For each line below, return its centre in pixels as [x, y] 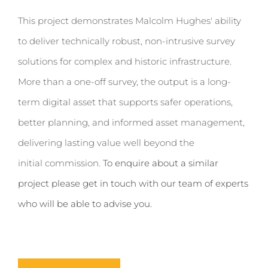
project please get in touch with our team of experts [133, 183]
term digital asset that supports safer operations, [125, 102]
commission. [71, 163]
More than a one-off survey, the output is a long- [124, 82]
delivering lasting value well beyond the [106, 143]
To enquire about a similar [159, 163]
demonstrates [102, 21]
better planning [53, 122]
